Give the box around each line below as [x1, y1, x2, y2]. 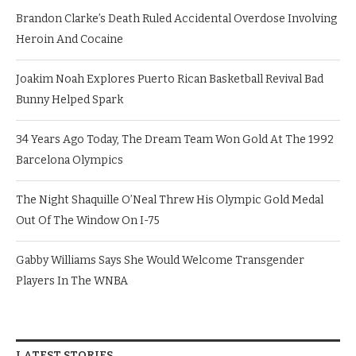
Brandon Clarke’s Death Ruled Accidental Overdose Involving [16, 12, 337, 26]
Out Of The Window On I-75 [16, 214, 160, 228]
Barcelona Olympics [16, 153, 123, 168]
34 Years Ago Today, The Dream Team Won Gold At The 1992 [16, 133, 334, 147]
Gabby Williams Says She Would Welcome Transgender [16, 253, 304, 268]
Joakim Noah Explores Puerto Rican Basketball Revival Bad [16, 72, 323, 87]
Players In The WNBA [16, 274, 128, 288]
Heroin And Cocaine [16, 33, 123, 47]
